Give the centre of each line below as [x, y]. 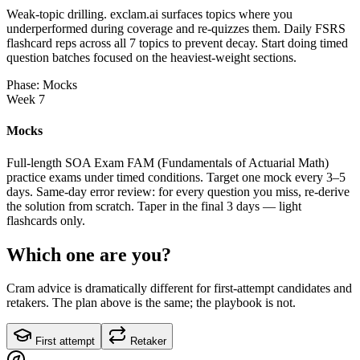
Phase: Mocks [42, 85]
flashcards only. [46, 220]
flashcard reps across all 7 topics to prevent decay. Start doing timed [177, 43]
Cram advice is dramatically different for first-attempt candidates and [179, 288]
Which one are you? [89, 254]
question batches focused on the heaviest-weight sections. [151, 58]
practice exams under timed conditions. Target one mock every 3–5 [176, 177]
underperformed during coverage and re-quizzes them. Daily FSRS [176, 29]
